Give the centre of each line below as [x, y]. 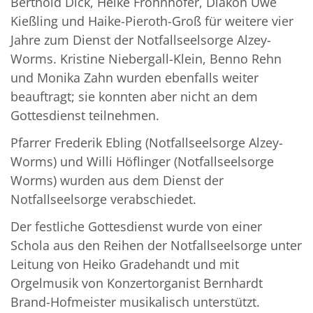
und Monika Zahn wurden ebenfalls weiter [134, 78]
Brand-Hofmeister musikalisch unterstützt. [135, 302]
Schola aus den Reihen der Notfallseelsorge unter [156, 246]
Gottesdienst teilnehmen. [85, 116]
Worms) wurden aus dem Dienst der [117, 181]
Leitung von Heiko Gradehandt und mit [125, 264]
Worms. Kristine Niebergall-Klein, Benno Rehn [146, 59]
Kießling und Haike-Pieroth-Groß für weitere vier [152, 21]
